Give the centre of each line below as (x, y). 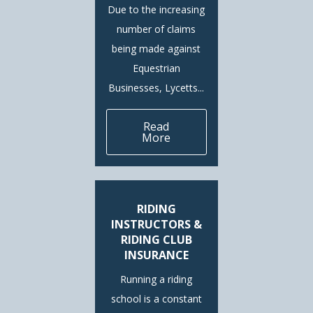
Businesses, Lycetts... (156, 88)
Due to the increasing (156, 10)
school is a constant (156, 299)
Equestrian (156, 68)
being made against (156, 49)
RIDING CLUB (156, 240)
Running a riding (156, 279)
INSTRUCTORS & (156, 225)
